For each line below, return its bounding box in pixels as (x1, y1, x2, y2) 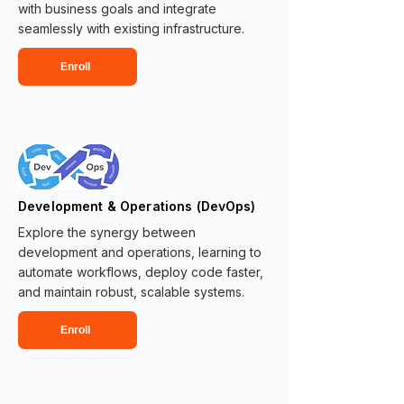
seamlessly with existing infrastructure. (18, 21, 244, 36)
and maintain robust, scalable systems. (18, 284, 244, 299)
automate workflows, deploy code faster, (18, 264, 263, 280)
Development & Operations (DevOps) (18, 198, 256, 214)
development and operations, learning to (18, 244, 262, 260)
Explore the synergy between (18, 225, 196, 240)
